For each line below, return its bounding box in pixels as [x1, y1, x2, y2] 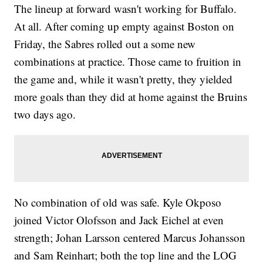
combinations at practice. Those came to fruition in [14, 54, 242, 69]
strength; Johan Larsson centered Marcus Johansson [14, 230, 246, 245]
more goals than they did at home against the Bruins [14, 89, 248, 104]
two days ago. [14, 107, 76, 122]
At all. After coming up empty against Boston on [14, 19, 235, 34]
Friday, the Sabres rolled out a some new [14, 36, 196, 52]
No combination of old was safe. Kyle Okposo [14, 195, 222, 210]
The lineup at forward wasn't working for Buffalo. [14, 1, 237, 16]
